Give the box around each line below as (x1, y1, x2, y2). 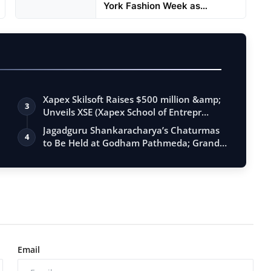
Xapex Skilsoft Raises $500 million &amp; (43, 93, 221, 106)
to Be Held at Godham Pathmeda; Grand (43, 137, 220, 149)
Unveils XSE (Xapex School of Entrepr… (43, 106, 209, 119)
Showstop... (103, 13, 155, 25)
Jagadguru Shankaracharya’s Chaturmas (43, 124, 220, 137)
